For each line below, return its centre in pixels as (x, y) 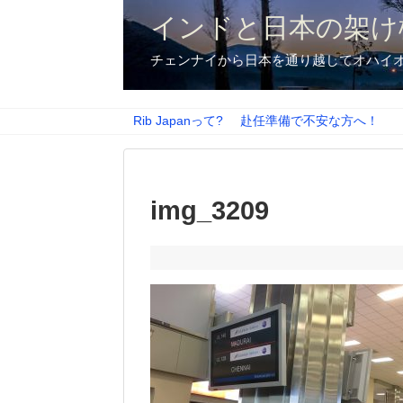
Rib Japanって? (178, 121)
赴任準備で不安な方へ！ (310, 121)
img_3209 (210, 211)
